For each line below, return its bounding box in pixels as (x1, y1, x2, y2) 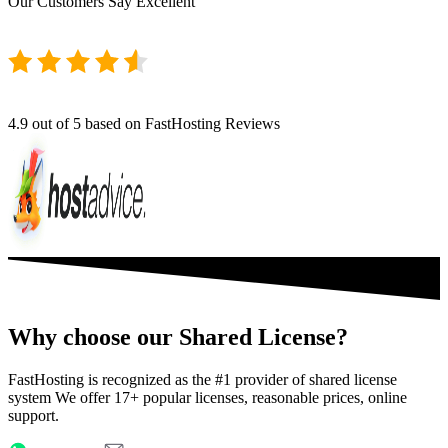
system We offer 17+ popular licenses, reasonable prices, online (8, 389, 407, 407)
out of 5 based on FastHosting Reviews (28, 115, 280, 133)
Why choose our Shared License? (8, 324, 348, 351)
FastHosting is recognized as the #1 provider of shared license (8, 371, 397, 389)
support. (8, 407, 59, 425)
